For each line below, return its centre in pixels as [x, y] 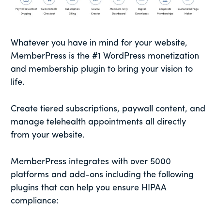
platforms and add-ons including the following [102, 175]
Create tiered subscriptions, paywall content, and [108, 109]
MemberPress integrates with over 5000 [91, 162]
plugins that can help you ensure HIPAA [89, 188]
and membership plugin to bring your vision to [102, 70]
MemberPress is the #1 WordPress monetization [105, 57]
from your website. [48, 136]
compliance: [35, 201]
